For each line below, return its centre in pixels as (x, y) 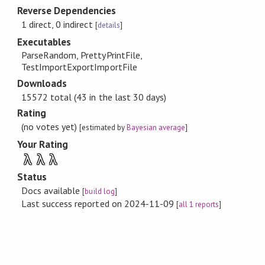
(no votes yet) (51, 127)
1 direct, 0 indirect (58, 24)
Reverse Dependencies (67, 11)
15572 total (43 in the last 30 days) (94, 97)
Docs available (52, 190)
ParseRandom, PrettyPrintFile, (82, 55)
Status (32, 177)
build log (100, 191)
